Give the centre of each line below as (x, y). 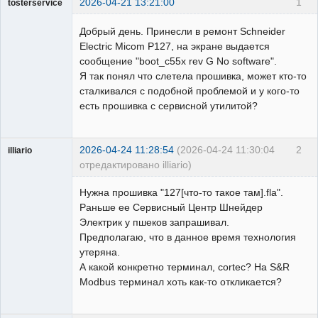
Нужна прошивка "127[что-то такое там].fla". (181, 193)
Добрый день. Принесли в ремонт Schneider (182, 32)
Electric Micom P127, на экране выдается (175, 46)
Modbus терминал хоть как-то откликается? (181, 282)
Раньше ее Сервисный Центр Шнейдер (171, 208)
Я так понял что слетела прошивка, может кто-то (193, 76)
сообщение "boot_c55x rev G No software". (178, 61)
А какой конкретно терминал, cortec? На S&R (185, 267)
